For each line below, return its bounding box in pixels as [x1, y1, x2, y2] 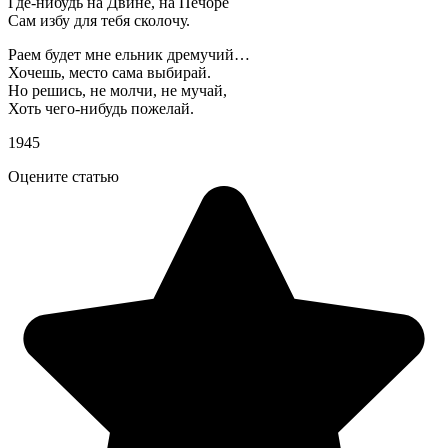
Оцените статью [8, 167, 119, 185]
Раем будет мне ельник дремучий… [8, 45, 250, 63]
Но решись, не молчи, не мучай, [8, 81, 227, 99]
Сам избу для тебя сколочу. [8, 11, 190, 29]
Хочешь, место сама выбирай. [8, 63, 211, 81]
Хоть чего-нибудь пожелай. [8, 99, 194, 117]
